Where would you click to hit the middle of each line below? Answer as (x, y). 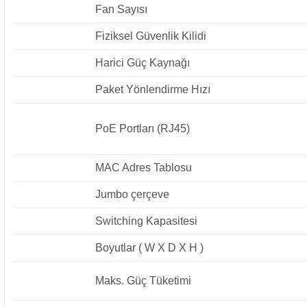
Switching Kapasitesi (146, 221)
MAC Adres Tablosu (144, 167)
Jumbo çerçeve (132, 194)
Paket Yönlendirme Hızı (153, 89)
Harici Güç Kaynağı (143, 62)
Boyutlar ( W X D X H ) (149, 247)
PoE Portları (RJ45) (143, 128)
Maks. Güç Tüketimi (143, 280)
